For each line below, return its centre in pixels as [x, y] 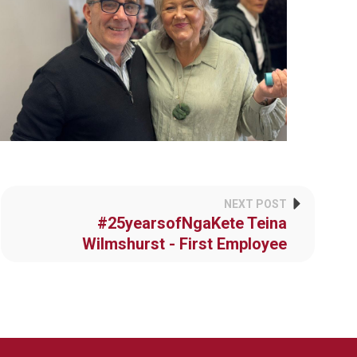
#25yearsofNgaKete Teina [192, 223]
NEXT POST [255, 204]
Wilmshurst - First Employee [184, 243]
